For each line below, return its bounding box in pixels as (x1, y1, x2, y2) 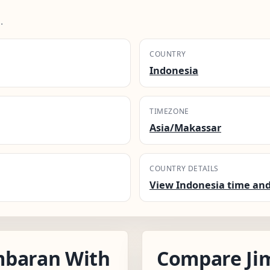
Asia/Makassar (149, 121, 221, 134)
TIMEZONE (149, 105, 189, 116)
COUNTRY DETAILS (149, 163, 219, 174)
